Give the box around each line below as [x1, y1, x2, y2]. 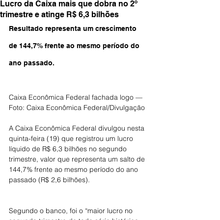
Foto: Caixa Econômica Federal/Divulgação [9, 103, 145, 112]
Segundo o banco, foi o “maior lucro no [9, 206, 135, 215]
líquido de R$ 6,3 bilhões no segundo [9, 144, 129, 153]
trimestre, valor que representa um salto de [9, 155, 147, 164]
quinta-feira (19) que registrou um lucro [9, 134, 135, 143]
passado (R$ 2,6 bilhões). [9, 175, 90, 184]
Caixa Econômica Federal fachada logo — [9, 93, 144, 102]
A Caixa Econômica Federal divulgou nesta [9, 124, 146, 133]
